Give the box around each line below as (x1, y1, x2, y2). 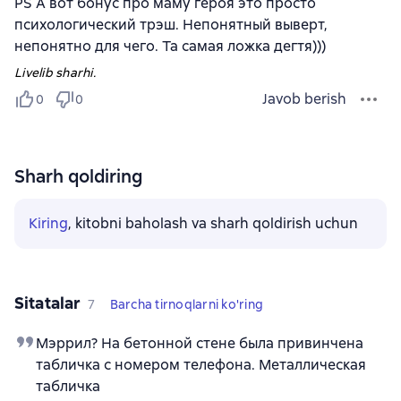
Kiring (29, 214, 68, 233)
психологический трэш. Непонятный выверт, (14, 15, 328, 34)
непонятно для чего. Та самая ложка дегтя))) (14, 37, 326, 55)
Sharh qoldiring (14, 165, 142, 188)
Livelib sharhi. (14, 64, 96, 81)
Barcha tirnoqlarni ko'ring (109, 296, 264, 312)
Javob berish (262, 90, 346, 108)
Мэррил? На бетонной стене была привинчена (36, 334, 363, 353)
